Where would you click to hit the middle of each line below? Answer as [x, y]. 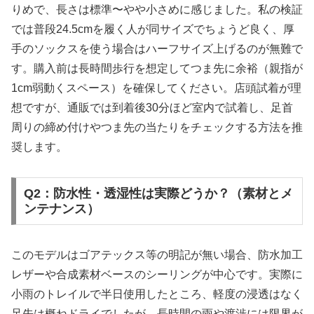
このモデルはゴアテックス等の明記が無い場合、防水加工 [157, 254]
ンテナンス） [61, 209]
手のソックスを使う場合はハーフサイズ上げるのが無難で [157, 49]
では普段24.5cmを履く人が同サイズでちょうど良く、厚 [153, 29]
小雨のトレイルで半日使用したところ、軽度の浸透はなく [157, 294]
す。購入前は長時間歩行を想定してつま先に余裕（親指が [157, 69]
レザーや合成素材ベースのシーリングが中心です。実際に [157, 274]
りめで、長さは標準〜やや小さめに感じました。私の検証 [157, 10]
